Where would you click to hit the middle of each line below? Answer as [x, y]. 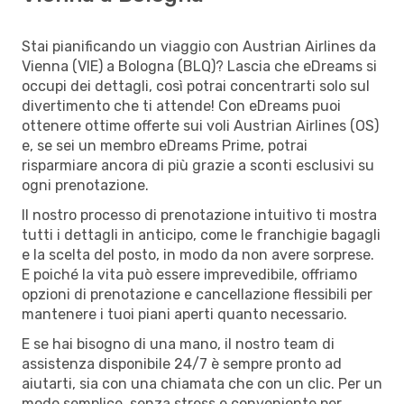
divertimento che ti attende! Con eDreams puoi [181, 106]
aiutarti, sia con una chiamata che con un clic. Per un [202, 383]
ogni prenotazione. [85, 185]
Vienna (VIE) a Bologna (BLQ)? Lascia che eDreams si [199, 66]
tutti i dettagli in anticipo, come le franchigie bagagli [201, 234]
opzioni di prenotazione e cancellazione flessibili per [197, 294]
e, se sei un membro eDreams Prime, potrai [165, 145]
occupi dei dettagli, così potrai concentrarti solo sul [196, 86]
